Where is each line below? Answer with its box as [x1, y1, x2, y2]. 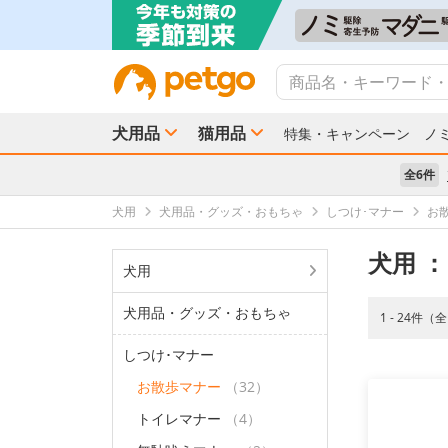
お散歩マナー [137, 377, 221, 396]
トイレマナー [137, 409, 221, 428]
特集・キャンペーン [284, 124, 410, 143]
